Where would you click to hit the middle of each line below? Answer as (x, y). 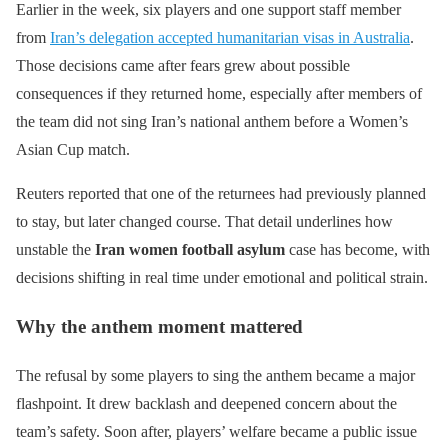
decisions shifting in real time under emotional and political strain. (222, 278)
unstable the (55, 250)
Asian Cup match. (73, 150)
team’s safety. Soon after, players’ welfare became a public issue (216, 431)
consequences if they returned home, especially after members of (219, 94)
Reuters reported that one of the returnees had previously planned (221, 194)
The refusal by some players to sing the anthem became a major (215, 375)
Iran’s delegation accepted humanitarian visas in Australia (230, 38)
